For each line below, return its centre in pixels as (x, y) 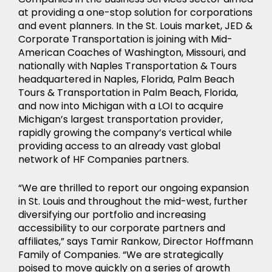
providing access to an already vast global (119, 146)
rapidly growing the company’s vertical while (125, 133)
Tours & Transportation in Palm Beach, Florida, (128, 93)
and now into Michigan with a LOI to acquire (121, 106)
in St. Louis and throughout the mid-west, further (133, 201)
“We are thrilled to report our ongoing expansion (134, 188)
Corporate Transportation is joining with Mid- (125, 39)
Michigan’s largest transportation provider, (121, 119)
